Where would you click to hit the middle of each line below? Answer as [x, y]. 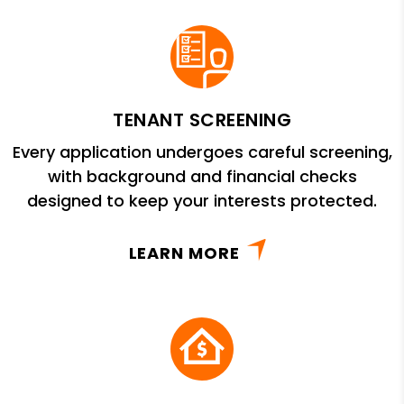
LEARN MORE [184, 253]
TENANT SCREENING [202, 120]
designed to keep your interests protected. [202, 201]
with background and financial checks [202, 177]
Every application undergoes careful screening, [202, 152]
